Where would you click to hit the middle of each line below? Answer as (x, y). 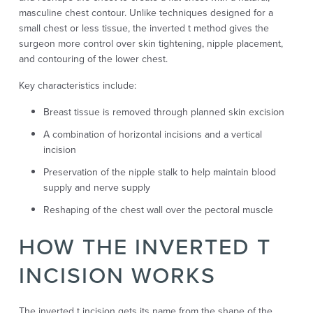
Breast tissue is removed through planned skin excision (163, 112)
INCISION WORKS (117, 276)
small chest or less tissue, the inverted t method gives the (144, 29)
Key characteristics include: (77, 86)
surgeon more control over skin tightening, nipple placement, (151, 44)
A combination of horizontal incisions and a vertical (152, 135)
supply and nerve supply (96, 188)
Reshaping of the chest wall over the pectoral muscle (158, 210)
